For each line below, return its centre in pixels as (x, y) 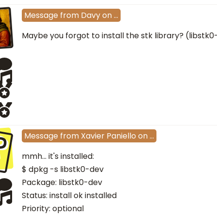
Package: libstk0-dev (62, 183)
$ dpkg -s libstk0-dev (63, 170)
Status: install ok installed (69, 196)
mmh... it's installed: (58, 156)
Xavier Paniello (108, 136)
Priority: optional (53, 209)
